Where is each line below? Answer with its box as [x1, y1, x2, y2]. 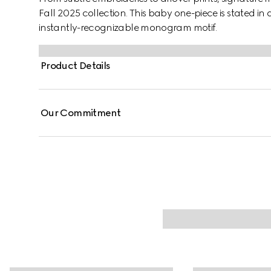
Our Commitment [41, 107, 121, 119]
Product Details [41, 60, 111, 71]
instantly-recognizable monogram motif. [39, 22, 217, 33]
